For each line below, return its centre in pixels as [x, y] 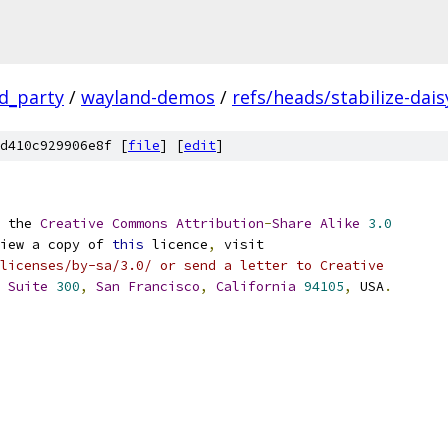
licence [176, 244]
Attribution [220, 223]
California [256, 286]
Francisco [164, 286]
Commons [140, 223]
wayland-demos [148, 97]
